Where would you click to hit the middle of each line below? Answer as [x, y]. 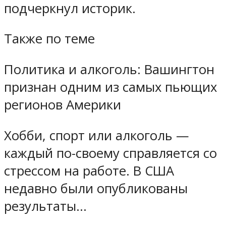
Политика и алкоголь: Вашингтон [109, 70]
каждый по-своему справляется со [110, 153]
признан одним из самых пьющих [110, 87]
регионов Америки [63, 105]
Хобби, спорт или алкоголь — [97, 135]
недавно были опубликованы [96, 188]
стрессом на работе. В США [89, 171]
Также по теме [49, 39]
